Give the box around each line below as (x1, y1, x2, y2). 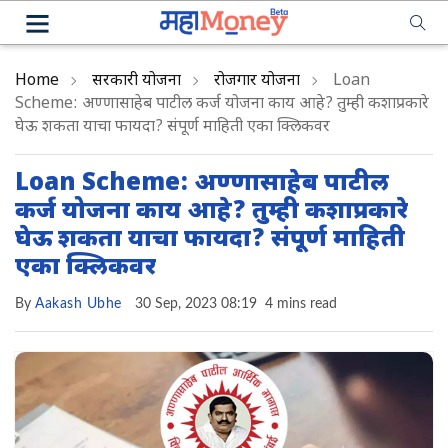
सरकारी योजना (92, 71, 181, 92)
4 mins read (264, 297, 337, 311)
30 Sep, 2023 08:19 (134, 297, 257, 311)
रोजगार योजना (214, 71, 300, 92)
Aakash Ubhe (35, 297, 122, 311)
